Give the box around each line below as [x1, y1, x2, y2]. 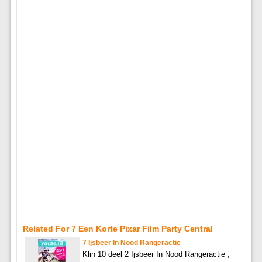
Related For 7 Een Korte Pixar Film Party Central [22, 223, 213, 233]
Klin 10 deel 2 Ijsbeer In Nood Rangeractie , [82, 249, 230, 258]
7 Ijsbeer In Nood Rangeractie [82, 238, 181, 247]
